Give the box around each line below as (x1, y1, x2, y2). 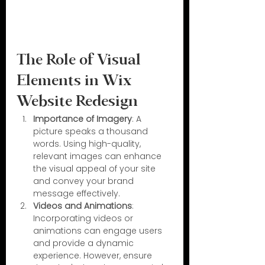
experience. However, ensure (33, 250, 154, 262)
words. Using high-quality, (33, 138, 143, 150)
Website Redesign (17, 95, 138, 110)
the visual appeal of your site (33, 163, 158, 175)
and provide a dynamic (33, 237, 136, 250)
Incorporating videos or (33, 212, 135, 225)
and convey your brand (33, 175, 136, 188)
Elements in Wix (17, 75, 135, 89)
